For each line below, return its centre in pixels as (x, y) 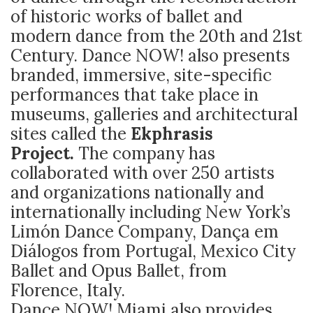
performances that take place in (134, 94)
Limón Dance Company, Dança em (145, 231)
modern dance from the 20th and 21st (156, 36)
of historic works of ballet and (126, 16)
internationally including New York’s (151, 212)
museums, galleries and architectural (154, 114)
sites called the (71, 133)
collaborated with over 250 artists (143, 173)
